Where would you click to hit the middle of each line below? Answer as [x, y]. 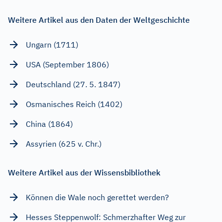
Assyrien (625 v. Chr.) [64, 143]
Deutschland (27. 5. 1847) [73, 84]
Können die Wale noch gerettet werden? [97, 197]
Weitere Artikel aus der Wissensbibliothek [84, 172]
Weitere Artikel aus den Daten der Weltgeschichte [99, 20]
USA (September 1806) [67, 64]
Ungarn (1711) [52, 44]
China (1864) [49, 124]
